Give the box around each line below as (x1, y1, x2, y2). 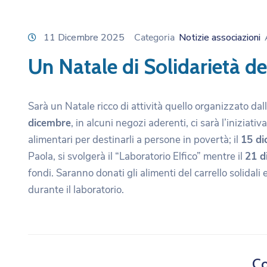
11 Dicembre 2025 (44, 30, 125, 44)
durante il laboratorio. (28, 182, 124, 197)
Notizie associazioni (179, 30, 260, 44)
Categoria (134, 30, 177, 44)
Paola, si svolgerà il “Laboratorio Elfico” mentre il (28, 149, 245, 163)
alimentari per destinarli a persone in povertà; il (28, 132, 241, 147)
